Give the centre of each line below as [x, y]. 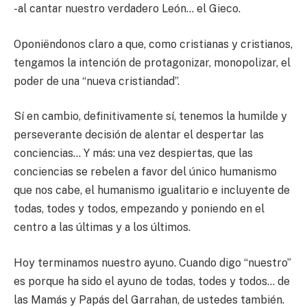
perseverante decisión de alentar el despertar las [139, 135]
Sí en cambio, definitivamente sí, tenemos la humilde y [150, 116]
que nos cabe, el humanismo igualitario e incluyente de [152, 191]
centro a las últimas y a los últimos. [102, 228]
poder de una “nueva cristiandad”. [97, 81]
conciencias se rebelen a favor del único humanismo [145, 172]
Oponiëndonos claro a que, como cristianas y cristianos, [153, 44]
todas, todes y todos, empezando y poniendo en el [139, 209]
